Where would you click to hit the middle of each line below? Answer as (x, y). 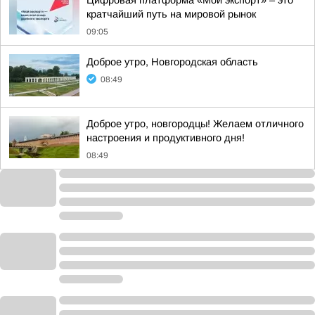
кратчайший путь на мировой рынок (171, 14)
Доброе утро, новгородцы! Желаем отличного (195, 124)
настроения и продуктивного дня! (166, 138)
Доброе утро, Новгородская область (172, 62)
